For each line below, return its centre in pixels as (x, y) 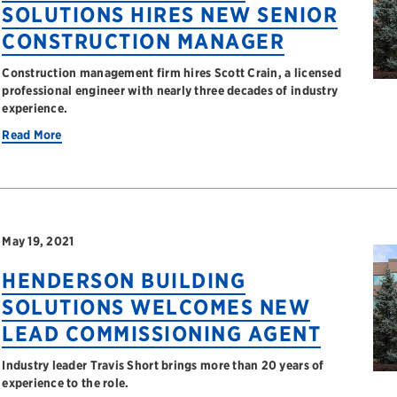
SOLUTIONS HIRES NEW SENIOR (170, 15)
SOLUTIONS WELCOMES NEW (156, 307)
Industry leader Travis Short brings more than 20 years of (163, 365)
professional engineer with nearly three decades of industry (170, 90)
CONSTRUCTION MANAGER (144, 41)
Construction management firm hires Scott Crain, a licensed (171, 73)
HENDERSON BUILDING (124, 280)
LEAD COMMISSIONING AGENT (162, 334)
